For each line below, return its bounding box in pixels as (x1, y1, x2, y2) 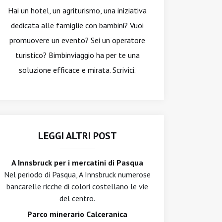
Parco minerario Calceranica (27, 209, 127, 219)
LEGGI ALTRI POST (38, 129, 117, 142)
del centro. (59, 193, 95, 203)
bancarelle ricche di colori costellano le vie (6, 181, 148, 191)
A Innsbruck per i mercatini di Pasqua (11, 158, 143, 167)
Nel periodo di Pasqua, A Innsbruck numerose (4, 169, 151, 179)
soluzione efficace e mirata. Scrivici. (19, 65, 136, 75)
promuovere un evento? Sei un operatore (9, 35, 145, 45)
